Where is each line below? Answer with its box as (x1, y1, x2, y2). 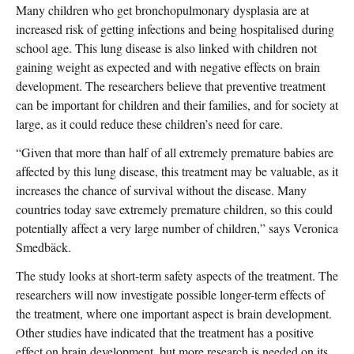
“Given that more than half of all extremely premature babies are (16, 143, 333, 160)
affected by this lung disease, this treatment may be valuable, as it (16, 162, 338, 179)
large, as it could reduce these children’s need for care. (16, 115, 283, 132)
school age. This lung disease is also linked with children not (16, 39, 317, 56)
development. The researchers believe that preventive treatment (16, 77, 326, 94)
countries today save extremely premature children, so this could (16, 200, 333, 217)
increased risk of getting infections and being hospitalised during (16, 20, 334, 37)
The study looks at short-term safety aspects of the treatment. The (16, 266, 338, 284)
